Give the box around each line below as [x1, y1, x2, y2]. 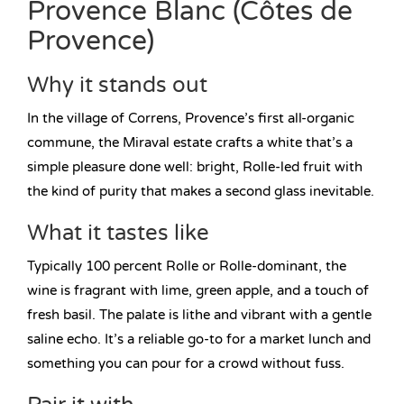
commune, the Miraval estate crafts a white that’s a [27, 134, 353, 151]
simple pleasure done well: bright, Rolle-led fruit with [27, 159, 363, 176]
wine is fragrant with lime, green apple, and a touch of [27, 282, 369, 299]
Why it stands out [27, 72, 207, 99]
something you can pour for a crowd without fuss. [27, 355, 344, 372]
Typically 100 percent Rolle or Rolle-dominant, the [27, 258, 346, 275]
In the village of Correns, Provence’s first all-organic [27, 110, 354, 127]
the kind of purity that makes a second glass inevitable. [27, 183, 374, 200]
